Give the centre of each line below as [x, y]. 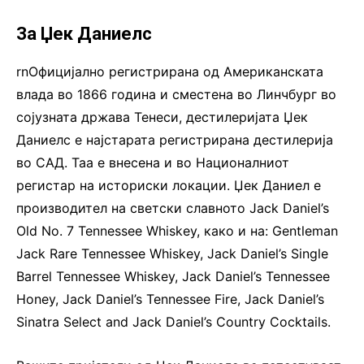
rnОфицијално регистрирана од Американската [170, 71]
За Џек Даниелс [84, 33]
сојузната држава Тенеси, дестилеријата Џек [162, 117]
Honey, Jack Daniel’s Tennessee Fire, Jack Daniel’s [170, 299]
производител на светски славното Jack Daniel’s [173, 208]
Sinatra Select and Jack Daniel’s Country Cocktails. [173, 321]
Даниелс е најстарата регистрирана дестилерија [175, 139]
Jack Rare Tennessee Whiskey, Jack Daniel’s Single [172, 253]
